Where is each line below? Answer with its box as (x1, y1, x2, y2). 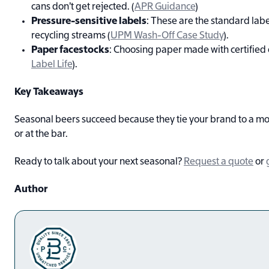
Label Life (31, 60, 72, 70)
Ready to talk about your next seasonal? (14, 157, 184, 168)
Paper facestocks (31, 46, 109, 56)
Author (14, 185, 47, 195)
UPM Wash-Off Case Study (110, 31, 223, 41)
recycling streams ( (31, 31, 110, 41)
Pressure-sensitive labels (31, 17, 147, 27)
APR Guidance (134, 2, 195, 13)
